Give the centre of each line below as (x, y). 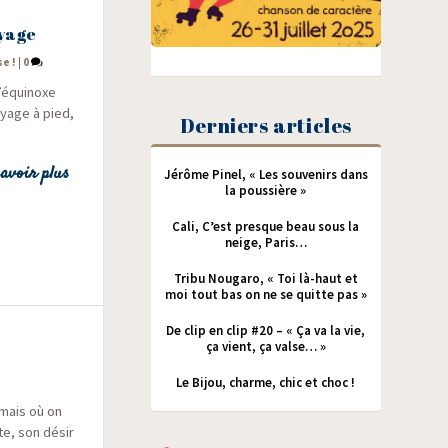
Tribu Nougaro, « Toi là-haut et (265, 278)
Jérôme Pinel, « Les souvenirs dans (265, 174)
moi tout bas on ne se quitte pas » (265, 294)
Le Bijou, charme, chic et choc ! (266, 382)
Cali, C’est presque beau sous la (266, 226)
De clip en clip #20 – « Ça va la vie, (266, 330)
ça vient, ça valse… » (265, 346)
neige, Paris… (265, 242)
